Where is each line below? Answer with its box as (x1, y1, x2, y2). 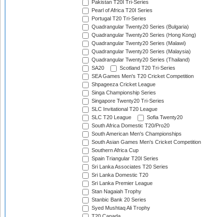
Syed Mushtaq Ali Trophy (90, 205, 150, 211)
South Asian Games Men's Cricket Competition (90, 139, 201, 145)
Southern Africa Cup (90, 147, 139, 154)
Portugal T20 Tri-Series (90, 15, 146, 22)
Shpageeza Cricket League (90, 81, 155, 88)
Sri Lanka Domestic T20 (90, 172, 148, 178)
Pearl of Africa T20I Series (90, 7, 153, 14)
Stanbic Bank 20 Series (90, 197, 146, 203)
